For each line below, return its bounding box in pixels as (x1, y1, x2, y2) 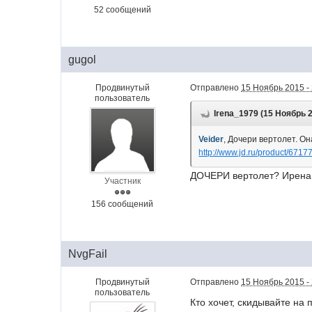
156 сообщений (91, 199, 154, 210)
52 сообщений (93, 5, 151, 15)
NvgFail (68, 248, 108, 260)
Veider (198, 134, 224, 145)
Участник (104, 176, 141, 187)
